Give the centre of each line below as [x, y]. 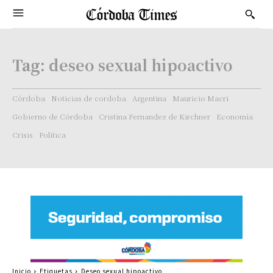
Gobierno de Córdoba [52, 116]
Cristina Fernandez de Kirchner [154, 116]
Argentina [149, 98]
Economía [235, 116]
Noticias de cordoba [89, 98]
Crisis [23, 134]
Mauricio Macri [200, 98]
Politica [52, 134]
